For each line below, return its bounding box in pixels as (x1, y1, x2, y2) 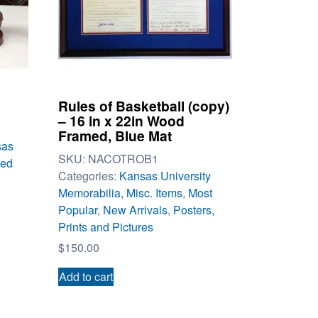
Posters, (172, 201, 214, 218)
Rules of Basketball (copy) (57, 96, 229, 116)
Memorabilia (57, 184, 121, 201)
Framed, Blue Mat (57, 126, 172, 146)
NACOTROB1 (87, 150, 158, 167)
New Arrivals (102, 201, 168, 218)
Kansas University (119, 167, 211, 184)
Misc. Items (126, 184, 182, 201)
